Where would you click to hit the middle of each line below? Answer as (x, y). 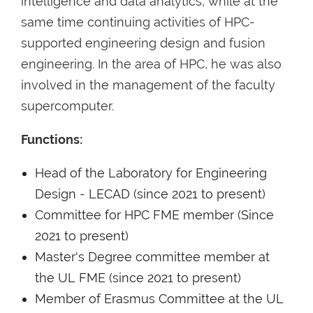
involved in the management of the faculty (148, 85)
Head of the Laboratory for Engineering (151, 173)
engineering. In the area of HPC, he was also (151, 64)
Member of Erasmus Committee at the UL (159, 298)
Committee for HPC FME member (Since (154, 214)
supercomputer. (67, 105)
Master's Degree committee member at (152, 256)
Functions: (52, 139)
